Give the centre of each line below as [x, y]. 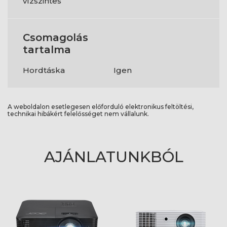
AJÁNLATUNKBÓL [113, 157]
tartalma [47, 50]
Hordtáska [44, 70]
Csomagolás [55, 38]
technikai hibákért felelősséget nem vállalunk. [78, 114]
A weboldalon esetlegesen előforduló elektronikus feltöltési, [101, 107]
